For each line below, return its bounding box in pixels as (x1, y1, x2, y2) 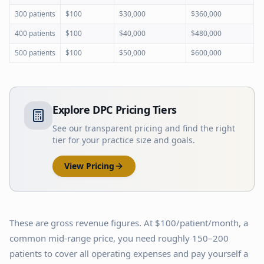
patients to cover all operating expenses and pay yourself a (9, 247, 248, 259)
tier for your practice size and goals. (52, 134, 195, 146)
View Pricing (64, 160, 114, 171)
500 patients (15, 48, 55, 58)
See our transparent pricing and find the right (52, 123, 235, 134)
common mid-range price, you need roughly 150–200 (9, 232, 229, 244)
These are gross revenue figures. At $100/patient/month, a (9, 217, 248, 229)
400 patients (15, 28, 55, 38)
